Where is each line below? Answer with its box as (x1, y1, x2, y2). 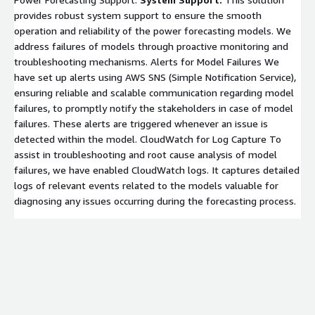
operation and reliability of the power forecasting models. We (14, 24, 291, 37)
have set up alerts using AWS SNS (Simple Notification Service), (14, 70, 296, 83)
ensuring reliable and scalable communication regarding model (14, 86, 294, 98)
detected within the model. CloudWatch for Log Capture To (14, 132, 281, 145)
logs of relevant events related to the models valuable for (14, 179, 278, 191)
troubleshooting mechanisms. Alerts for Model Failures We (14, 55, 279, 67)
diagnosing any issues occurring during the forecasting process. (14, 194, 296, 207)
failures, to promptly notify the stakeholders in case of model (14, 101, 293, 114)
